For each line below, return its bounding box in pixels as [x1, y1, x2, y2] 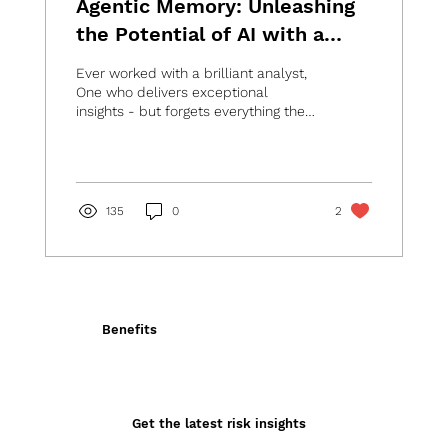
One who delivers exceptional [76, 84, 268, 100]
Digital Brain [76, 50, 195, 74]
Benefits [101, 322, 157, 337]
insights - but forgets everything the [76, 103, 214, 119]
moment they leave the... [76, 122, 236, 138]
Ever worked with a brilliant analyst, [76, 65, 307, 81]
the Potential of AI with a [76, 22, 324, 46]
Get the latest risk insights [132, 415, 306, 431]
